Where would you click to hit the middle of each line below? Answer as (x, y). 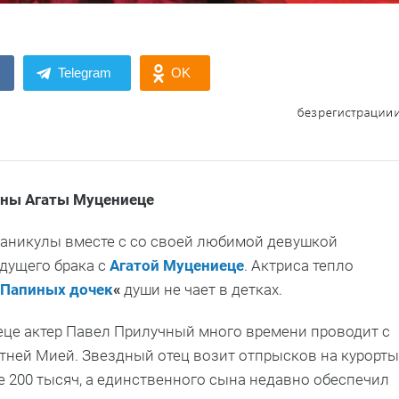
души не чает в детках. (201, 290)
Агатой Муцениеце (177, 266)
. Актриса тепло (299, 266)
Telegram (84, 73)
